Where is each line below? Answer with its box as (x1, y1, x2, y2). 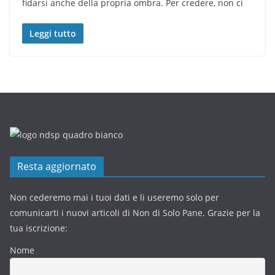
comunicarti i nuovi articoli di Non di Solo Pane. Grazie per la (10, 206, 260, 219)
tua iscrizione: (10, 222, 68, 234)
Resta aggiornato (17, 159, 96, 173)
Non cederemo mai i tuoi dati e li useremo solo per (10, 191, 219, 203)
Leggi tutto (29, 27, 76, 39)
